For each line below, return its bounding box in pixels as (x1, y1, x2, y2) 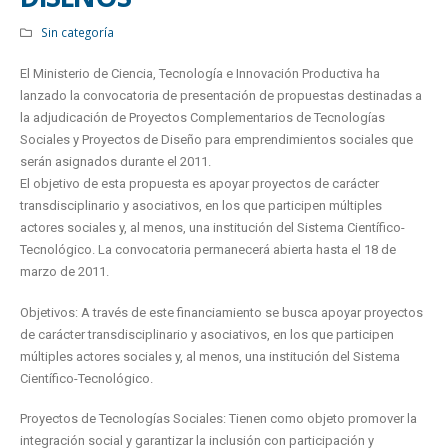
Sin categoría (40, 24, 114, 40)
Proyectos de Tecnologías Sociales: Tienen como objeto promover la (20, 411, 417, 427)
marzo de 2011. (20, 264, 109, 279)
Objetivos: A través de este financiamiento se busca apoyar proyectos (20, 304, 423, 320)
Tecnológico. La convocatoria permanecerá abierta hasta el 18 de (20, 242, 396, 257)
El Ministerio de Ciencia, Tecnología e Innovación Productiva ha (20, 66, 380, 81)
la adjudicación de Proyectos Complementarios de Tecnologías (20, 110, 385, 125)
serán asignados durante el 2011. (20, 154, 211, 169)
